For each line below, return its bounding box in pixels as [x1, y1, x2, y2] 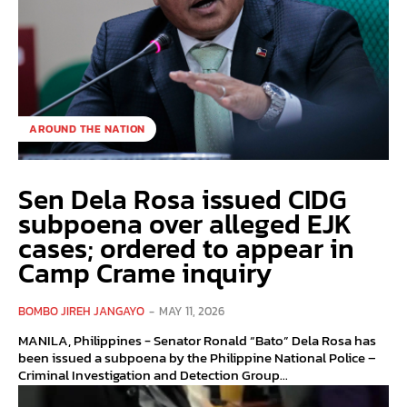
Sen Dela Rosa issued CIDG [18, 178, 346, 220]
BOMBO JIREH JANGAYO [18, 302, 144, 320]
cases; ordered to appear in [18, 227, 354, 269]
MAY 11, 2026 [159, 302, 224, 320]
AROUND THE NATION [29, 120, 145, 137]
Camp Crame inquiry [18, 252, 272, 293]
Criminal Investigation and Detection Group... [18, 363, 288, 385]
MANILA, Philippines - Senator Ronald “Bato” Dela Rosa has [18, 329, 376, 351]
